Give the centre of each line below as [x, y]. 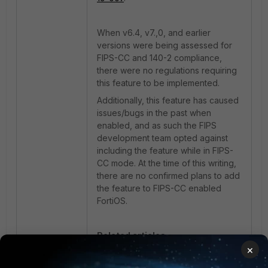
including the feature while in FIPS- [165, 150]
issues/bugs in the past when [154, 113]
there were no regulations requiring [167, 70]
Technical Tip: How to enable [155, 253]
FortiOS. [112, 201]
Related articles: [133, 235]
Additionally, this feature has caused [168, 100]
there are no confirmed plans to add [168, 176]
